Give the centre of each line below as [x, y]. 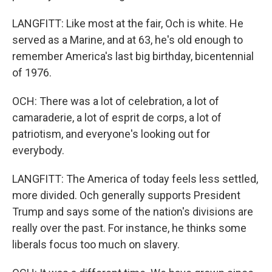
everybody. [38, 150]
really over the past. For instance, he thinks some [129, 228]
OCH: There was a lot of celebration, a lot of [116, 101]
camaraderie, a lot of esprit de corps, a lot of [117, 117]
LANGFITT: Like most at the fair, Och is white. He [128, 23]
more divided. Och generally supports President [126, 195]
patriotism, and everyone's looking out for [111, 134]
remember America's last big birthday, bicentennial [133, 56]
